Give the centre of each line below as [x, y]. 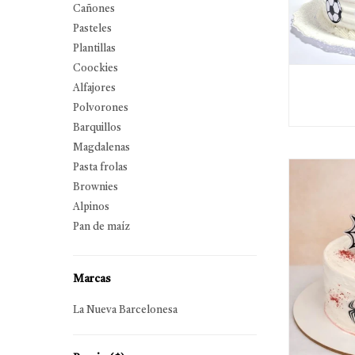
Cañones [94, 9]
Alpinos [91, 207]
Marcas [92, 279]
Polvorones [101, 108]
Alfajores [94, 88]
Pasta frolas [100, 168]
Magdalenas [101, 148]
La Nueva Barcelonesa [125, 310]
